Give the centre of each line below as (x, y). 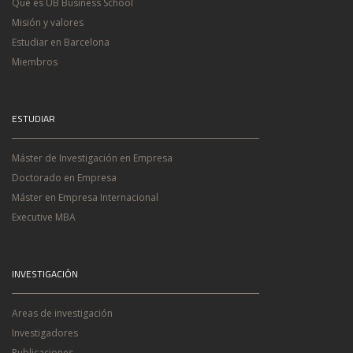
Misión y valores (48, 22)
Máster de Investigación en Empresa (92, 158)
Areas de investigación (62, 313)
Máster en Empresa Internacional (85, 197)
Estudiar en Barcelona (61, 42)
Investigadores (45, 333)
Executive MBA (44, 217)
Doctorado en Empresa (64, 178)
